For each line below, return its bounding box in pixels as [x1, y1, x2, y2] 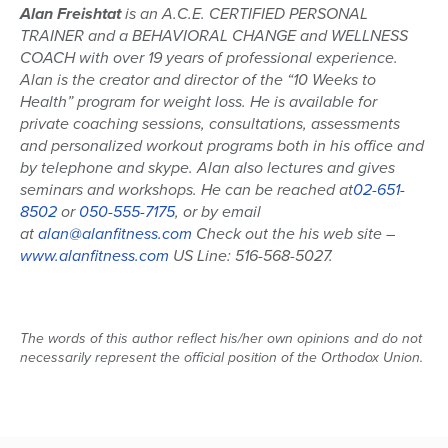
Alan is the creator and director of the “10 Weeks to [20, 68, 376, 92]
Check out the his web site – [192, 222, 395, 246]
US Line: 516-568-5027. [169, 244, 333, 268]
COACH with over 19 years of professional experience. [20, 46, 398, 70]
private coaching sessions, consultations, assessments [20, 112, 400, 136]
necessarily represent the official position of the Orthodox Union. [20, 347, 423, 369]
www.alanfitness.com [20, 244, 169, 268]
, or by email [175, 200, 261, 224]
